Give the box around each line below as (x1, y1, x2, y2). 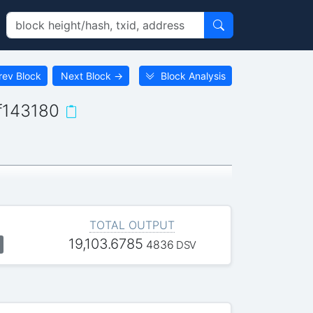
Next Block (61, 69, 112, 82)
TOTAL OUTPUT (89, 217, 175, 232)
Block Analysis (160, 69, 226, 82)
